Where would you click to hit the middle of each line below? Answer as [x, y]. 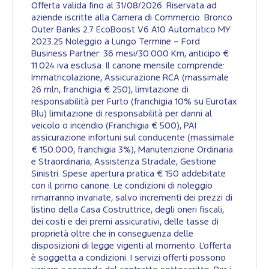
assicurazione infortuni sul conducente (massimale [133, 138]
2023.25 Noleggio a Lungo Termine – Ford [116, 42]
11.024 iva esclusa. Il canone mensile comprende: [128, 66]
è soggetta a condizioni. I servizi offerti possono [128, 258]
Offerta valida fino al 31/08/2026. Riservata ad [124, 6]
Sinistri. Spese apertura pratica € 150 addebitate [128, 174]
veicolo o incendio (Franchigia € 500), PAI [114, 126]
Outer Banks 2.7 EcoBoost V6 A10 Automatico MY [131, 30]
